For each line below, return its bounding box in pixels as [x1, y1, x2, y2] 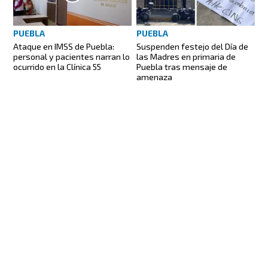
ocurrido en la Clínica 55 [13, 61, 102, 72]
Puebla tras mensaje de [136, 61, 227, 72]
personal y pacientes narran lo [13, 51, 130, 62]
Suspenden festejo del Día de [136, 41, 248, 51]
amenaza [136, 71, 172, 82]
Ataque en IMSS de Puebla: [13, 41, 115, 51]
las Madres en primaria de [136, 51, 236, 62]
